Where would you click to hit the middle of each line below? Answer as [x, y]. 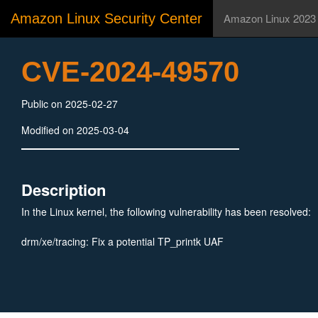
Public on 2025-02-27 [70, 104]
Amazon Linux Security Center [106, 18]
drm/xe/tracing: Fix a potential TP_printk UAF [122, 241]
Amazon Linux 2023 [270, 18]
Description [64, 190]
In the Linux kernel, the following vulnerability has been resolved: [166, 212]
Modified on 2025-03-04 [75, 130]
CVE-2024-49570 [130, 72]
